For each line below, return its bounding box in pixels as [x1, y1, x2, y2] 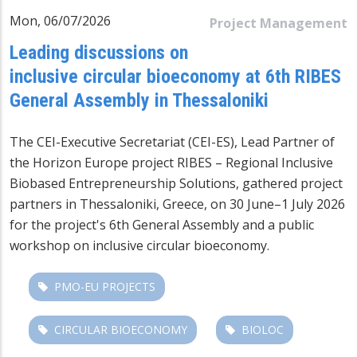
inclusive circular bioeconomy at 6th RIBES [10, 65, 341, 88]
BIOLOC [241, 321, 284, 337]
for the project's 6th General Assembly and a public [10, 215, 314, 233]
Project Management [210, 14, 347, 32]
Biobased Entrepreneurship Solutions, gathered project [10, 174, 343, 192]
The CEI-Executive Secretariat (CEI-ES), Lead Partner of [10, 132, 335, 151]
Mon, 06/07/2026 [10, 11, 111, 29]
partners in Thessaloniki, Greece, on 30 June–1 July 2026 [10, 194, 345, 213]
